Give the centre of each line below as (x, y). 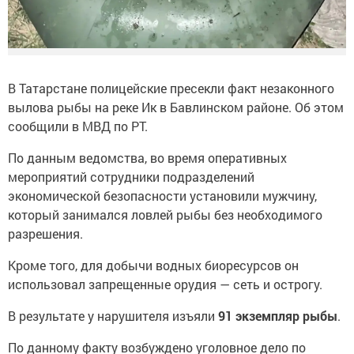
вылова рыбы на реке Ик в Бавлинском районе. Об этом (176, 107)
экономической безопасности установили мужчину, (162, 195)
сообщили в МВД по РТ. (78, 126)
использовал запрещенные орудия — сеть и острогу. (165, 284)
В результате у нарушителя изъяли (113, 315)
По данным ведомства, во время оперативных (147, 157)
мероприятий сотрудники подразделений (131, 176)
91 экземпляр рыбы (278, 315)
